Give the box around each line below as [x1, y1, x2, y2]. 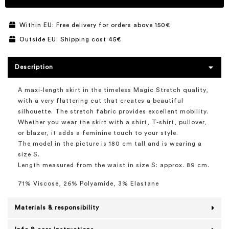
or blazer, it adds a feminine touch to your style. [18, 130, 178, 136]
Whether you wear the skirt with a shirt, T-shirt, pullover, [18, 119, 207, 125]
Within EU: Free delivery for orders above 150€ [19, 22, 170, 28]
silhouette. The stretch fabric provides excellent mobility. [18, 108, 209, 114]
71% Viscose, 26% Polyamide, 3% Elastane [18, 180, 159, 187]
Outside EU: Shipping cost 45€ [19, 36, 121, 42]
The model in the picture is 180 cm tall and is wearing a [18, 141, 202, 147]
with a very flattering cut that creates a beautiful [18, 98, 184, 104]
